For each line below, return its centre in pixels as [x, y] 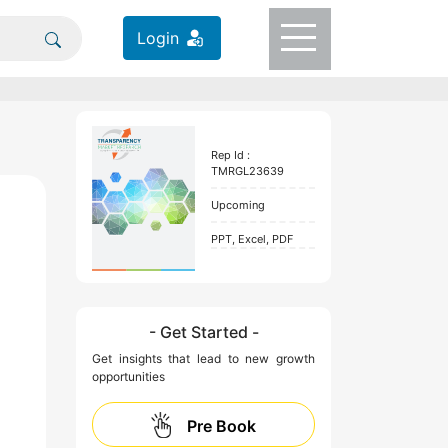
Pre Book [221, 425]
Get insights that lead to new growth [203, 358]
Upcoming [237, 205]
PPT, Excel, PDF [251, 239]
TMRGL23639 [247, 171]
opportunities [128, 376]
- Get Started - [203, 331]
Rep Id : [230, 155]
